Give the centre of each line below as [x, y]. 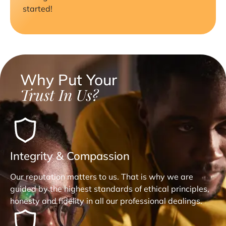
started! [38, 9]
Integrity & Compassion [70, 156]
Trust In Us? [59, 95]
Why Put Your [69, 80]
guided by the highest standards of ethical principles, [110, 189]
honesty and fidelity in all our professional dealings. [106, 201]
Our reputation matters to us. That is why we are [102, 177]
